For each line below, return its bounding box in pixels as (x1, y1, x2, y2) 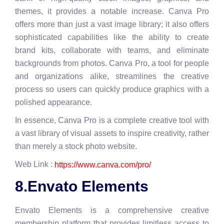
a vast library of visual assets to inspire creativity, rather (15, 129, 209, 138)
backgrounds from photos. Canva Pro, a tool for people (15, 59, 209, 68)
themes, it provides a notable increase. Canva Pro (15, 7, 209, 16)
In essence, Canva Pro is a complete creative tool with (15, 116, 209, 125)
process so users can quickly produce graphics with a (15, 85, 209, 94)
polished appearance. (15, 98, 92, 107)
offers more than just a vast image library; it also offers (15, 20, 209, 29)
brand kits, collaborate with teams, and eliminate (15, 46, 209, 55)
